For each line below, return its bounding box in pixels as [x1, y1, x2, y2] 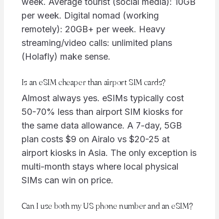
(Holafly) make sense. [21, 51, 110, 62]
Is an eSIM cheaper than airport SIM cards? [21, 76, 166, 87]
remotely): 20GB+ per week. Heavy [21, 23, 165, 34]
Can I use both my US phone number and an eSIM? [21, 200, 193, 211]
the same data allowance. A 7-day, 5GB [21, 120, 182, 131]
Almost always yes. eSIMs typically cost [21, 93, 184, 104]
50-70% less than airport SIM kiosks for [21, 107, 183, 117]
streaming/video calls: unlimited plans [21, 37, 172, 48]
